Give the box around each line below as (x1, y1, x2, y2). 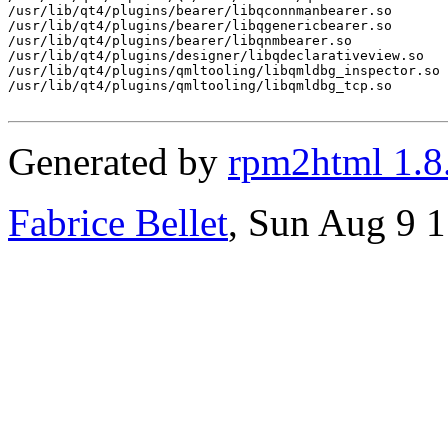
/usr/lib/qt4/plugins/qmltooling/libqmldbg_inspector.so (8, 62, 440, 78)
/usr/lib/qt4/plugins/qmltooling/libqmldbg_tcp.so (8, 77, 392, 93)
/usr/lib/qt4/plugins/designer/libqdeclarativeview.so (8, 47, 424, 63)
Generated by (8, 139, 228, 183)
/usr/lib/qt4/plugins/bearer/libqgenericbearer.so (8, 17, 392, 33)
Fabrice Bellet (8, 200, 228, 244)
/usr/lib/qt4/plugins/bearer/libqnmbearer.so (8, 32, 352, 48)
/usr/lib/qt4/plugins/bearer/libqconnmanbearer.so (8, 2, 392, 18)
